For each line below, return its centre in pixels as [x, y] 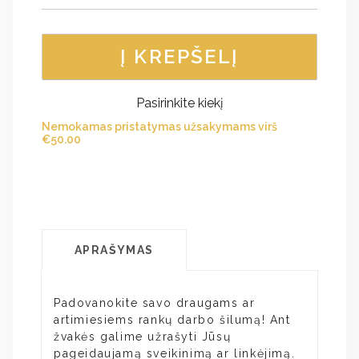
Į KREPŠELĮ [179, 57]
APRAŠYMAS [114, 250]
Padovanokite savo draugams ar [155, 303]
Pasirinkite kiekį [179, 103]
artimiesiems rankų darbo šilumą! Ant [172, 320]
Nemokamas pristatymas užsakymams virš [159, 127]
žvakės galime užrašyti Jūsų [143, 337]
